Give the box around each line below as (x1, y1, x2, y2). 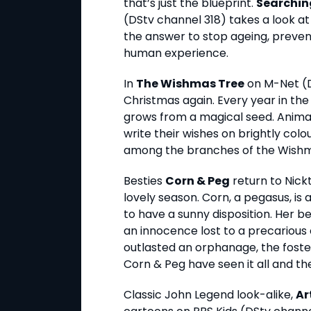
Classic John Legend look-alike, (124, 287, 296, 303)
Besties (124, 173, 165, 190)
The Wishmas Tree (136, 76, 244, 92)
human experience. (124, 45, 228, 62)
